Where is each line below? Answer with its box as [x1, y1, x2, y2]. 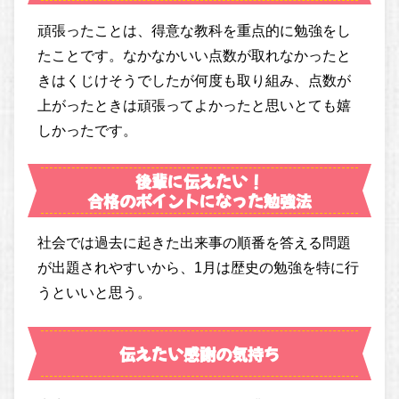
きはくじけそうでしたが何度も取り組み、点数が [37, 72, 352, 88]
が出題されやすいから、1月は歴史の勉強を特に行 [37, 260, 360, 276]
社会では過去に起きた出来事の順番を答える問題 [37, 235, 352, 251]
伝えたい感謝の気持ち [119, 341, 280, 365]
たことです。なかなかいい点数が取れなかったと [37, 47, 352, 63]
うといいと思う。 [37, 285, 152, 301]
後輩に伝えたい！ [135, 169, 264, 193]
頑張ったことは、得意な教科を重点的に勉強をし [37, 22, 352, 38]
